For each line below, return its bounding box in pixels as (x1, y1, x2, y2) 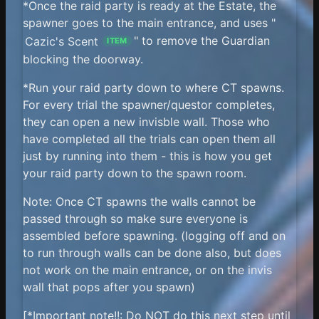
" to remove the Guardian (133, 33, 270, 48)
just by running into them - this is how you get (23, 148, 272, 163)
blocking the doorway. (23, 51, 143, 66)
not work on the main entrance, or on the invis (23, 262, 272, 277)
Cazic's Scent (25, 33, 99, 48)
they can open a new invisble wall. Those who (23, 114, 270, 129)
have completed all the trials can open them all (23, 131, 276, 146)
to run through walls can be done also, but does (23, 245, 281, 260)
